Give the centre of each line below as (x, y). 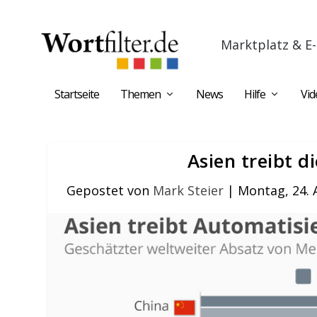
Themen (140, 94)
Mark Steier (188, 190)
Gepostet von (109, 190)
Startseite (77, 94)
